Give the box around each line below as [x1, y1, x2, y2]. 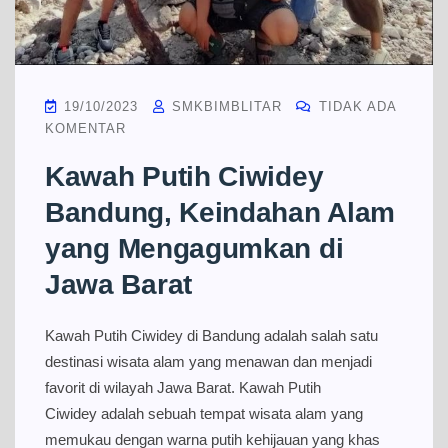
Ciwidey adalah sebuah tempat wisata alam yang [45, 405, 363, 423]
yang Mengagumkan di [45, 233, 344, 265]
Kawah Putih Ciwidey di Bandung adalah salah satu [45, 327, 378, 345]
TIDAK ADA [314, 99, 396, 115]
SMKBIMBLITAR [167, 99, 282, 115]
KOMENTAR [45, 121, 126, 137]
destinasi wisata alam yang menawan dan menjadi [45, 353, 372, 371]
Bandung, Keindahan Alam [45, 197, 396, 229]
